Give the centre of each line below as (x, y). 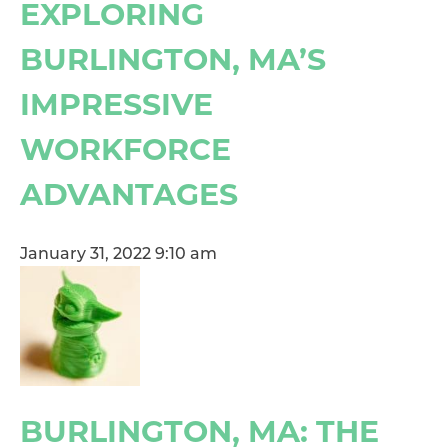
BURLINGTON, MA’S (173, 59)
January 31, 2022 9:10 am (118, 254)
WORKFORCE (125, 149)
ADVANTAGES (129, 194)
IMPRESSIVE (116, 104)
